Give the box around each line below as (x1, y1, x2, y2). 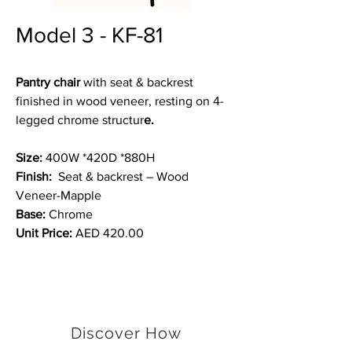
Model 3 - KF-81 (16, 23, 163, 47)
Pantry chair (16, 75, 80, 89)
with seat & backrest (80, 75, 193, 89)
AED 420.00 (72, 226, 144, 240)
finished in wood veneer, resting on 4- (16, 94, 224, 108)
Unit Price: (16, 226, 72, 240)
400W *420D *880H (42, 151, 155, 164)
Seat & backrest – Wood (55, 170, 189, 183)
